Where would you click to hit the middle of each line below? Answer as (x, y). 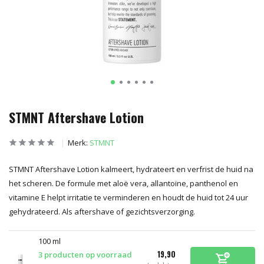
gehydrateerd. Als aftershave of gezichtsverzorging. (102, 212)
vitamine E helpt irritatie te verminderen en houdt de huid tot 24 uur (128, 197)
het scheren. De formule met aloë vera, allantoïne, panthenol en (123, 183)
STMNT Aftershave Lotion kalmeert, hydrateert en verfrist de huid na (131, 169)
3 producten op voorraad (85, 255)
